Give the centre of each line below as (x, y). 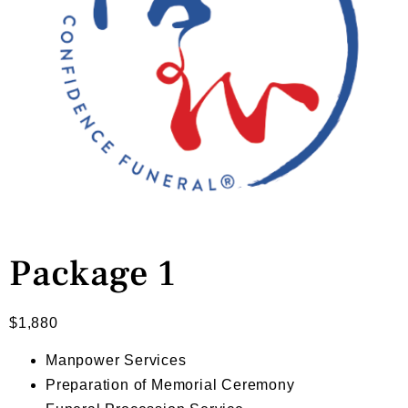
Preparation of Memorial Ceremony (170, 385)
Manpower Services (116, 361)
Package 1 (93, 274)
